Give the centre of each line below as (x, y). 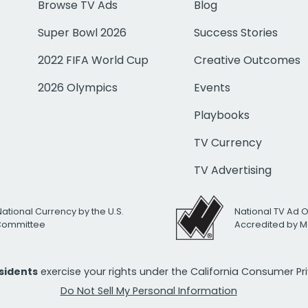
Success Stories (236, 33)
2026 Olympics (78, 88)
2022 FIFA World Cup (93, 60)
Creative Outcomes (247, 60)
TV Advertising (233, 170)
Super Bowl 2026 (82, 33)
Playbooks (222, 115)
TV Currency (228, 143)
